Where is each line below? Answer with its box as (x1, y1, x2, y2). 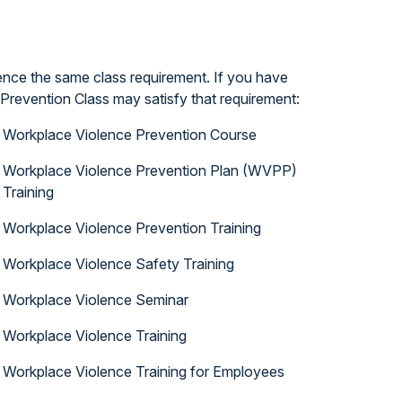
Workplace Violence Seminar (3, 291, 189, 309)
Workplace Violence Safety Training (3, 255, 235, 273)
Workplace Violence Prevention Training (3, 219, 262, 237)
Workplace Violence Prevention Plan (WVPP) (3, 162, 298, 179)
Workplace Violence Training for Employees (3, 363, 285, 380)
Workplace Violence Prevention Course (3, 126, 258, 144)
